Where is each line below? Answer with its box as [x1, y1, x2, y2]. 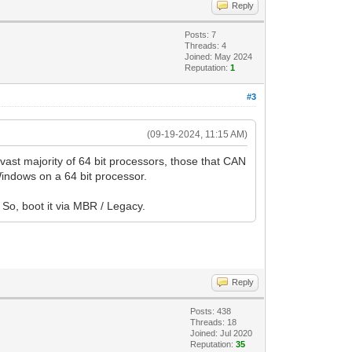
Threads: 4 [185, 40, 227, 50]
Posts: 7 [185, 29, 217, 39]
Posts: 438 [190, 306, 232, 316]
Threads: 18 [190, 317, 237, 327]
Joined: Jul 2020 [190, 328, 253, 338]
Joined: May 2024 [185, 51, 253, 61]
